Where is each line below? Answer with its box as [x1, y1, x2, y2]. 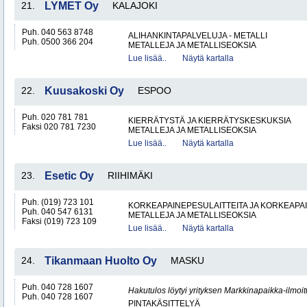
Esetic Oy [45, 170, 94, 182]
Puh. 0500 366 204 [22, 37, 93, 47]
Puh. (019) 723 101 [22, 197, 94, 207]
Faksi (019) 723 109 [22, 217, 97, 226]
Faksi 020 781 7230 [22, 122, 96, 132]
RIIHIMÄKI [108, 170, 153, 181]
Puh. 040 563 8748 [22, 27, 93, 37]
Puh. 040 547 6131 [22, 207, 93, 217]
